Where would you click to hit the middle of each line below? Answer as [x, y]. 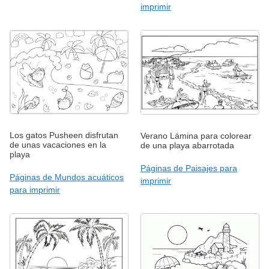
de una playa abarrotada [187, 145]
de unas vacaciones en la [58, 145]
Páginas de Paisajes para [189, 168]
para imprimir [35, 190]
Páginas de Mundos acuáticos [67, 177]
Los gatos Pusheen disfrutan [64, 135]
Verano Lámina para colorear [196, 135]
